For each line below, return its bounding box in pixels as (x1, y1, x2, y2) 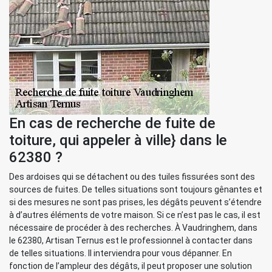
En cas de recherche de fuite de (9, 115, 216, 132)
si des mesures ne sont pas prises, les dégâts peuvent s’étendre (9, 197, 262, 207)
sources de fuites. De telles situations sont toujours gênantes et (9, 185, 262, 194)
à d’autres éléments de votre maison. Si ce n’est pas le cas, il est (9, 210, 260, 220)
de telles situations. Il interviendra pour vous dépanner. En (9, 248, 232, 258)
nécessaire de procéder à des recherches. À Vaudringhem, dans (9, 223, 257, 233)
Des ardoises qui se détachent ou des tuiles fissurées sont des (9, 172, 255, 182)
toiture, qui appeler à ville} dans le (9, 132, 227, 149)
